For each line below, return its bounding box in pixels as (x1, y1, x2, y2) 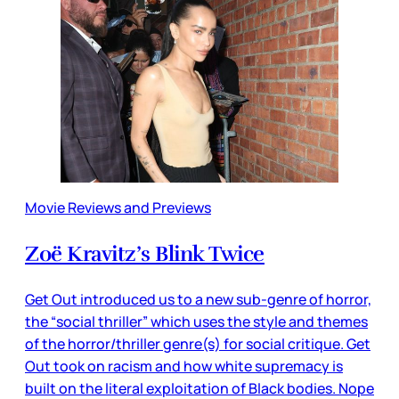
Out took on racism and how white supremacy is (25, 356, 343, 377)
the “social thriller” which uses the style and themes (25, 312, 368, 332)
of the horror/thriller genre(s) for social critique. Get (25, 334, 370, 354)
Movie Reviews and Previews (25, 198, 211, 218)
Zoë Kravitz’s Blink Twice (25, 240, 265, 268)
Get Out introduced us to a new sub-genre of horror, (25, 289, 371, 310)
